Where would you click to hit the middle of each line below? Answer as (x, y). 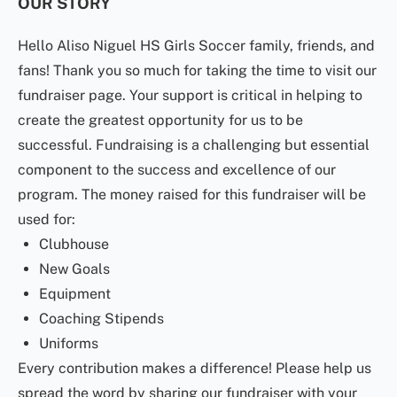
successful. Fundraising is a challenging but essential (194, 145)
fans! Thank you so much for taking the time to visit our (197, 70)
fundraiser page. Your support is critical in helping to (190, 95)
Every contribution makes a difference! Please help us (195, 368)
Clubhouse (74, 244)
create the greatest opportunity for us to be (160, 120)
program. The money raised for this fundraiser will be (192, 195)
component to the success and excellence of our (177, 170)
